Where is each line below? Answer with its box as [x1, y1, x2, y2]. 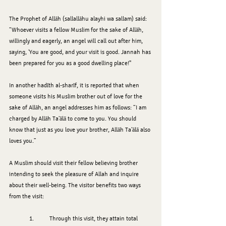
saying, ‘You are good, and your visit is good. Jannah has [9, 48, 152, 56]
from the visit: [9, 193, 44, 200]
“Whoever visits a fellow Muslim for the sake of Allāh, [9, 26, 145, 34]
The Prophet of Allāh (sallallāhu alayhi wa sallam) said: [9, 15, 148, 23]
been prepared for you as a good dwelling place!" [9, 60, 131, 67]
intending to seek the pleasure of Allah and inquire [9, 171, 140, 178]
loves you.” [9, 137, 36, 145]
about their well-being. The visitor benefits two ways [9, 182, 142, 189]
